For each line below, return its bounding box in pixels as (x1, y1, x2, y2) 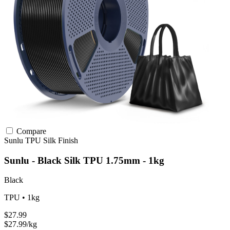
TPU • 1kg (4, 193, 40, 202)
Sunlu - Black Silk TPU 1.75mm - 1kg (4, 155, 164, 166)
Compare (14, 127, 46, 136)
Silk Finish (43, 136, 78, 145)
